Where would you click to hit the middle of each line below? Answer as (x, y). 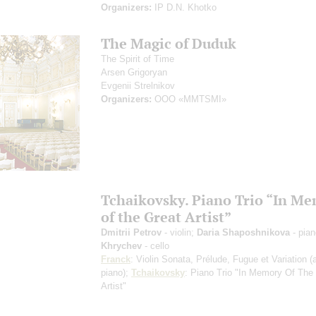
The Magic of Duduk (169, 43)
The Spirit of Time (138, 59)
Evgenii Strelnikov (138, 85)
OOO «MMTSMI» (189, 99)
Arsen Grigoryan (134, 72)
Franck (116, 259)
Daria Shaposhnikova (243, 232)
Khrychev (121, 245)
